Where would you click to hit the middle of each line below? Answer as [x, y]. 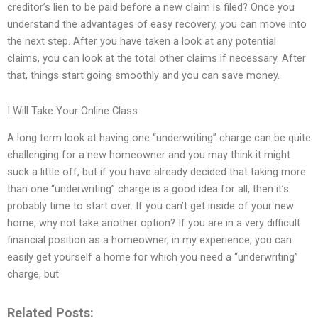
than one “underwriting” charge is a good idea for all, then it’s [148, 189]
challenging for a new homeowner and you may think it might [149, 155]
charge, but [33, 274]
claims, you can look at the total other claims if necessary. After [157, 59]
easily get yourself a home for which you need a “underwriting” [153, 257]
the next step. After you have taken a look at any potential [142, 42]
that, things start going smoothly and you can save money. [143, 76]
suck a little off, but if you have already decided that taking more [157, 172]
